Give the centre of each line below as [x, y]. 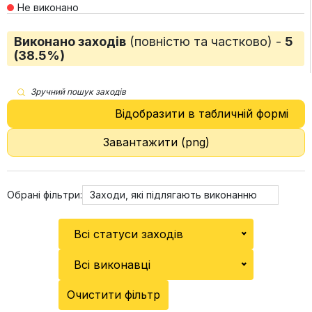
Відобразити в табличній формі [202, 114]
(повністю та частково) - [205, 41]
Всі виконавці [112, 265]
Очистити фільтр [114, 295]
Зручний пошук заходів [78, 92]
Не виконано [48, 7]
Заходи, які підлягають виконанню [173, 195]
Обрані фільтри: [45, 195]
